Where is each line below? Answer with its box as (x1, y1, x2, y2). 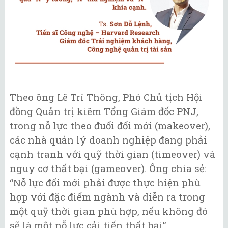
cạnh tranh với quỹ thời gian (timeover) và (10, 148, 215, 161)
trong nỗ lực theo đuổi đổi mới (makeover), (10, 119, 210, 132)
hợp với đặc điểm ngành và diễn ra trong (10, 190, 205, 204)
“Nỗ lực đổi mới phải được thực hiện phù (10, 176, 201, 189)
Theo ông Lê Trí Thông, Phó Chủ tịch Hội (10, 91, 203, 104)
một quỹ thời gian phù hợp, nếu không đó (10, 205, 208, 218)
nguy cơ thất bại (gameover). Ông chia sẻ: (10, 162, 207, 175)
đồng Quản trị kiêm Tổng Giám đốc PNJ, (10, 105, 198, 118)
